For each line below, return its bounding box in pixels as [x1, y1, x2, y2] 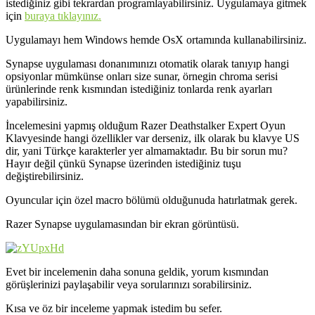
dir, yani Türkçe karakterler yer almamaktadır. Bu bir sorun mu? [6, 145, 288, 157]
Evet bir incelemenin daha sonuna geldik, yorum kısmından [6, 266, 269, 278]
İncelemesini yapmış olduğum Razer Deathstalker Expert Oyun [6, 120, 285, 132]
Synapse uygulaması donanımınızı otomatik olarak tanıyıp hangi [6, 58, 289, 70]
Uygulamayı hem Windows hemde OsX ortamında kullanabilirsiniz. [6, 34, 307, 46]
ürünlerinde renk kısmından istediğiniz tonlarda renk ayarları [6, 83, 272, 96]
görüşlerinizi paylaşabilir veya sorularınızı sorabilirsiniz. [6, 278, 252, 291]
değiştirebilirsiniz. [6, 170, 84, 183]
